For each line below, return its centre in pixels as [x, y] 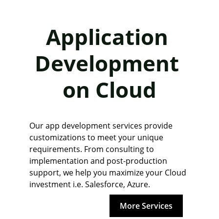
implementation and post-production [99, 161]
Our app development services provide [102, 126]
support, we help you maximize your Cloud [109, 173]
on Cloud [109, 89]
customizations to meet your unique [97, 137]
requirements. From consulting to [93, 149]
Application [109, 37]
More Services [146, 206]
